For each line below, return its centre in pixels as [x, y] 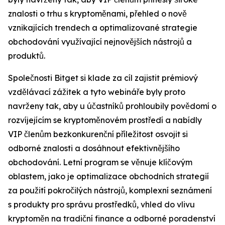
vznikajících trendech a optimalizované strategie [103, 28]
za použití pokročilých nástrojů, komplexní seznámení [110, 191]
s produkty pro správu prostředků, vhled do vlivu [101, 205]
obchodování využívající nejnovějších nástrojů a [100, 42]
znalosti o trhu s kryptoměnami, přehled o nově [97, 14]
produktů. [27, 56]
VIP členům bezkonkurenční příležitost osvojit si [98, 134]
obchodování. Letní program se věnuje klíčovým [100, 162]
